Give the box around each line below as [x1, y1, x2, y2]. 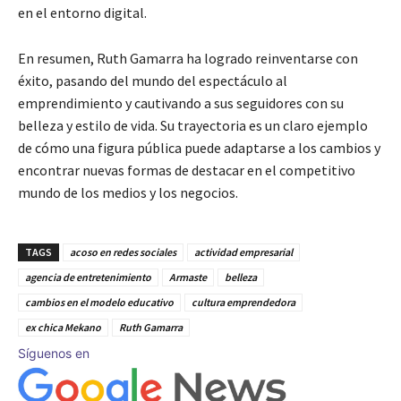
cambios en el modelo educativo [25, 294, 174, 309]
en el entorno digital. [18, 3, 147, 21]
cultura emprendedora [192, 294, 295, 309]
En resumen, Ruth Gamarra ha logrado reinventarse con [18, 48, 358, 67]
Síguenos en [18, 345, 90, 361]
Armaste [169, 269, 207, 284]
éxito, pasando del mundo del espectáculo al [18, 71, 287, 90]
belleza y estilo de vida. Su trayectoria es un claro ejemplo [18, 115, 368, 134]
